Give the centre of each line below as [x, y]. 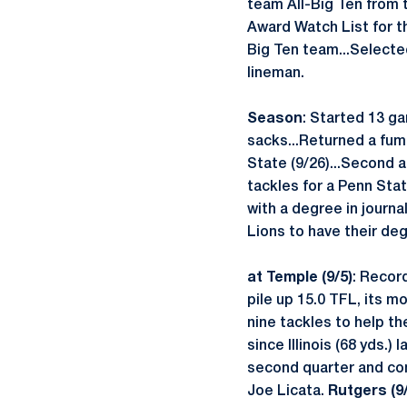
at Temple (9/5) [300, 278]
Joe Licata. [288, 392]
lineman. [276, 74]
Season [275, 119]
